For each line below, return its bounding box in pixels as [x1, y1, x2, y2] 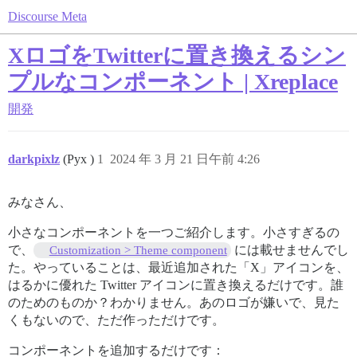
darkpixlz [8, 152, 60, 166]
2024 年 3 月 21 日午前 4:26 [110, 152, 260, 166]
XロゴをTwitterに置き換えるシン [8, 43, 346, 68]
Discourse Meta [8, 10, 87, 23]
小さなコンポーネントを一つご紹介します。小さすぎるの [8, 226, 339, 239]
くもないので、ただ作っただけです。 [8, 313, 225, 327]
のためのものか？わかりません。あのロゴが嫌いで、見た [8, 296, 339, 309]
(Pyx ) [63, 152, 97, 166]
